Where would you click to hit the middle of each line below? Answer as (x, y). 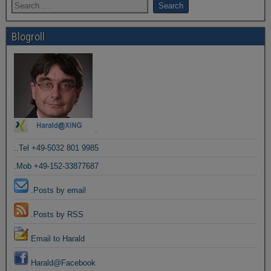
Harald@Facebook (62, 263)
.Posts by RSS (56, 214)
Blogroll (28, 37)
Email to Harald (57, 239)
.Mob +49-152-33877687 (56, 166)
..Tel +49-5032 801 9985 (56, 148)
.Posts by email (57, 190)
